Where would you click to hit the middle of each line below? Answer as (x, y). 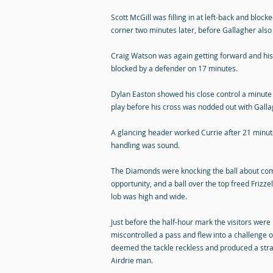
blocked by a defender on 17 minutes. (174, 68)
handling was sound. (145, 145)
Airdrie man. (132, 260)
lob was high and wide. (149, 196)
